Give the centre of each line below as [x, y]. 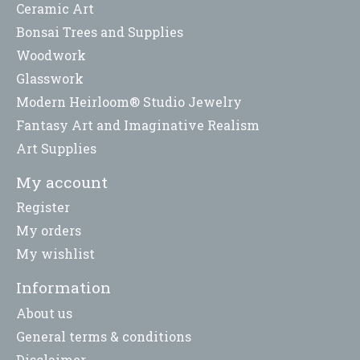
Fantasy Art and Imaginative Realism [138, 125]
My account [62, 182]
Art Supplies [56, 148]
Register [43, 207]
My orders [49, 231]
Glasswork [50, 78]
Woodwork [51, 55]
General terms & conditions [104, 336]
